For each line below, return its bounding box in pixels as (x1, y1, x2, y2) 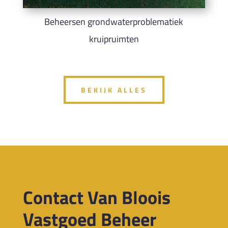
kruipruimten (89, 32, 139, 46)
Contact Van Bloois (22, 183, 170, 211)
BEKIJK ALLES (80, 84, 147, 95)
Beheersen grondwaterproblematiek (44, 15, 184, 29)
